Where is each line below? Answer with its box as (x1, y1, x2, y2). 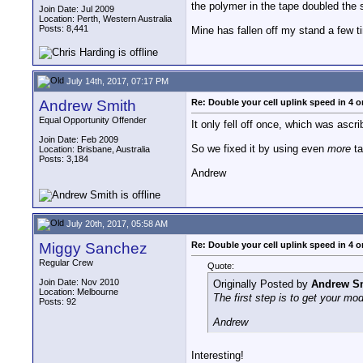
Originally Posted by (213, 278, 311, 291)
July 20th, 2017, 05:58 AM (64, 218, 168, 228)
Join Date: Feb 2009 (39, 135, 118, 144)
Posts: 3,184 (39, 154, 88, 164)
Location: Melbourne (39, 287, 118, 297)
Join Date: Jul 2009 (39, 4, 114, 14)
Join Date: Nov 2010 (39, 277, 119, 287)
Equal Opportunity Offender (39, 115, 147, 125)
